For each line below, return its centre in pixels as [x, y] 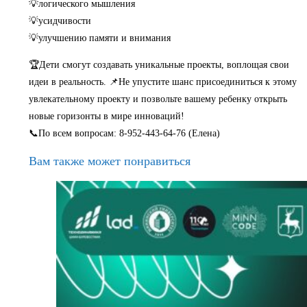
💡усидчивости [60, 21]
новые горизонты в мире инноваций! [107, 116]
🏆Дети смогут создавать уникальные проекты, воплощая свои [159, 65]
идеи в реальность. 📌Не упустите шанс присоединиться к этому [163, 82]
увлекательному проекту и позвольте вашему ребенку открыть [158, 99]
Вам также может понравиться [110, 161]
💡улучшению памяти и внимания [100, 38]
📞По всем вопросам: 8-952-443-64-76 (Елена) [124, 134]
